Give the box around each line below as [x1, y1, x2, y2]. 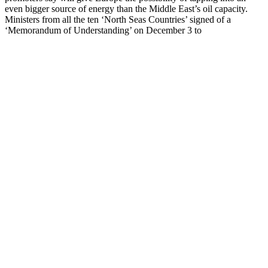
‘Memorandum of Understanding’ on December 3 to [5, 25, 202, 35]
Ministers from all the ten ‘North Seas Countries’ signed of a [5, 14, 231, 25]
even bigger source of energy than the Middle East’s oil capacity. [5, 3, 248, 14]
